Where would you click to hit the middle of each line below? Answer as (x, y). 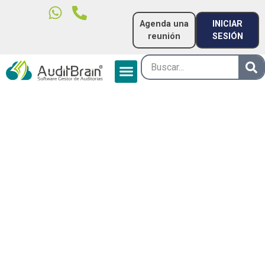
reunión (164, 36)
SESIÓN (227, 36)
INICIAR (227, 24)
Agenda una (164, 24)
